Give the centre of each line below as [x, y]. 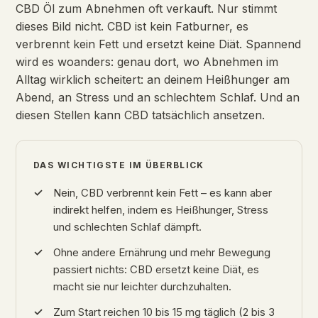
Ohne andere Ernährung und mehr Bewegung [162, 252]
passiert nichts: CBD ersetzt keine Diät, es [156, 269]
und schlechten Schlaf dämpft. [127, 227]
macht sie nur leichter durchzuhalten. [142, 286]
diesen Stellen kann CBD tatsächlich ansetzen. [140, 115]
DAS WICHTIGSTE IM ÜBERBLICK [119, 165]
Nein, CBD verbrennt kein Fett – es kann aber [163, 193]
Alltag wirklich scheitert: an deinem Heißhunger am [153, 79]
